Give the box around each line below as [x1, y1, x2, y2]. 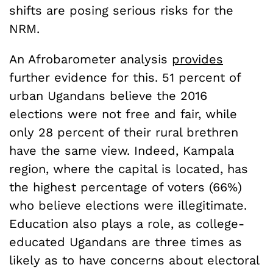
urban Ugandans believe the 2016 [9, 88, 207, 103]
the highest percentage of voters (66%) [9, 179, 242, 194]
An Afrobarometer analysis [9, 51, 172, 66]
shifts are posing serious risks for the [9, 2, 233, 18]
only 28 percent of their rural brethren [9, 124, 238, 140]
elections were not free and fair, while [9, 106, 237, 121]
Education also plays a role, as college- [9, 216, 244, 231]
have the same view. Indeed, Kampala [9, 143, 234, 158]
